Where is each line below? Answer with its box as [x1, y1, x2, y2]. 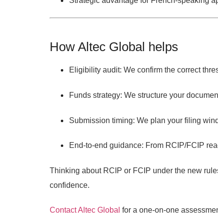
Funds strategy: [69, 91, 122, 99]
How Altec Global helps [50, 39, 178, 54]
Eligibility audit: [69, 66, 122, 74]
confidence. [50, 181, 90, 189]
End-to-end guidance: [69, 141, 144, 150]
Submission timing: [69, 116, 135, 125]
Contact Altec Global [50, 206, 120, 215]
